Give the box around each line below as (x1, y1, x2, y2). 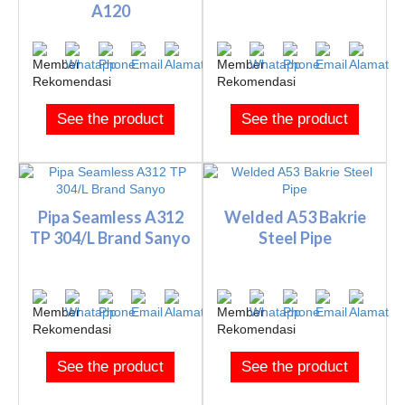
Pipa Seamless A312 (37, 207, 184, 228)
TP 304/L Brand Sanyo (30, 228, 191, 249)
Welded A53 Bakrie (223, 207, 366, 228)
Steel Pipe (258, 228, 332, 249)
